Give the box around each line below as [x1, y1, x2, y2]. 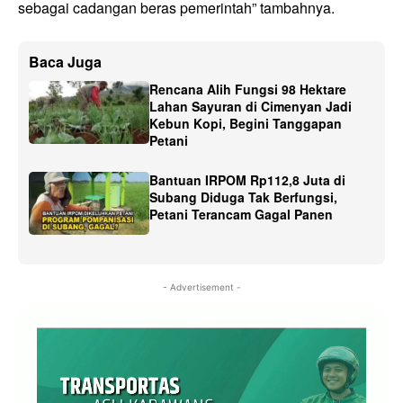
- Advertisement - [162, 282, 241, 293]
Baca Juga [29, 51, 102, 73]
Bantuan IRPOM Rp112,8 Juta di [149, 171, 346, 190]
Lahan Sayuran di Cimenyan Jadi [149, 97, 353, 116]
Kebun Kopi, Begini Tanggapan [149, 114, 343, 133]
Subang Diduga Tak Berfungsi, [149, 188, 338, 207]
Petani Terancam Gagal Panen [149, 205, 334, 224]
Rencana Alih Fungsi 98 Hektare [149, 80, 347, 99]
